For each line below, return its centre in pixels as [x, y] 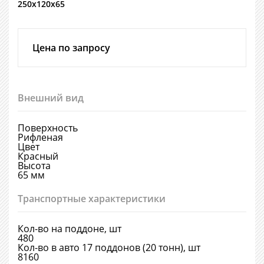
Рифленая [40, 137]
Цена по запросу [71, 48]
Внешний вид [51, 98]
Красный [38, 156]
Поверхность [48, 128]
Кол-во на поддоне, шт [70, 229]
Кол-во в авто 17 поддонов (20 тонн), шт [109, 247]
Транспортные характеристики [92, 199]
